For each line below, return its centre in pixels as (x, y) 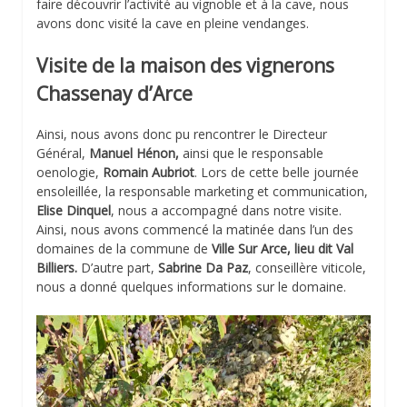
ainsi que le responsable (251, 153)
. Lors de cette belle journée (277, 172)
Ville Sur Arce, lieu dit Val (283, 248)
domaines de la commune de (124, 248)
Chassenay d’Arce (114, 94)
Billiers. (57, 267)
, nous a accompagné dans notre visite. (226, 210)
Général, (63, 153)
